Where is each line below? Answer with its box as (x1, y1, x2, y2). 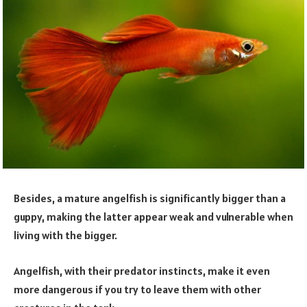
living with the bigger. (14, 228, 117, 242)
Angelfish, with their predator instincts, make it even (14, 263, 270, 278)
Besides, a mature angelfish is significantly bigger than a (14, 191, 286, 205)
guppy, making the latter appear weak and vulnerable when (14, 209, 293, 223)
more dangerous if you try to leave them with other (14, 282, 261, 296)
